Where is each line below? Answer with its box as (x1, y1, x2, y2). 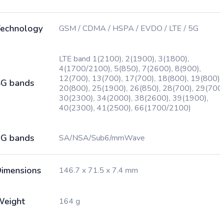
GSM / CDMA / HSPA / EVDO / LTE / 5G (59, 23, 198, 34)
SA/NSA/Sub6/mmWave (59, 133, 145, 143)
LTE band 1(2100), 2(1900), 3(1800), (59, 54, 189, 64)
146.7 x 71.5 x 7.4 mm (59, 165, 138, 176)
